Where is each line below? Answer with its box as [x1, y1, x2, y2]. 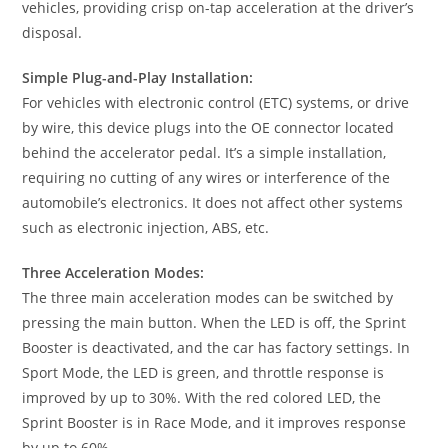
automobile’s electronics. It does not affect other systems [22, 192, 404, 212]
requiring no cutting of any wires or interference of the [22, 167, 391, 187]
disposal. [22, 22, 83, 42]
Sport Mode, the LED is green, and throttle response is [22, 362, 385, 382]
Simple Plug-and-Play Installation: [22, 67, 254, 87]
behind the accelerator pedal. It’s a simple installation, [22, 142, 387, 162]
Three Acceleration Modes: [22, 262, 205, 282]
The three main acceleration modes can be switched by [22, 287, 394, 307]
